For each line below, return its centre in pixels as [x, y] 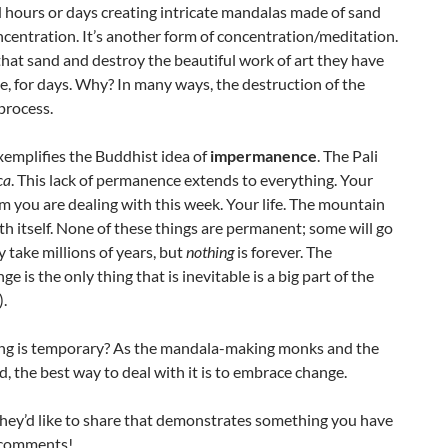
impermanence [263, 155]
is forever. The [283, 251]
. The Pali [347, 155]
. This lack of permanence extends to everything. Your [192, 179]
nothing [210, 251]
